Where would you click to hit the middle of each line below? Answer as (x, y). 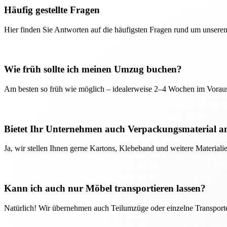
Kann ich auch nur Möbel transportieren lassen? (105, 188)
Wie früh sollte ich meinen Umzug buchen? (93, 69)
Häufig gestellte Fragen (52, 10)
